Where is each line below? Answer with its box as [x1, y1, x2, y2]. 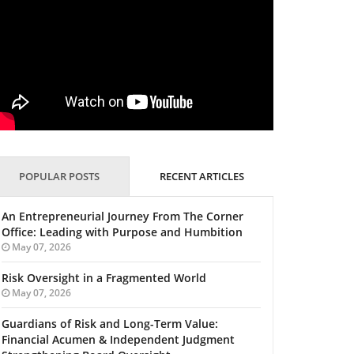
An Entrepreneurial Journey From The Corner [2, 209, 243, 224]
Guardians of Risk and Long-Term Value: [2, 316, 218, 332]
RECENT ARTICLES [159, 169, 244, 184]
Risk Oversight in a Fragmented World [2, 270, 206, 286]
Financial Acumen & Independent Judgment [2, 332, 235, 348]
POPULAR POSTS [19, 169, 100, 184]
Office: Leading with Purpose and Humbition [2, 224, 243, 240]
